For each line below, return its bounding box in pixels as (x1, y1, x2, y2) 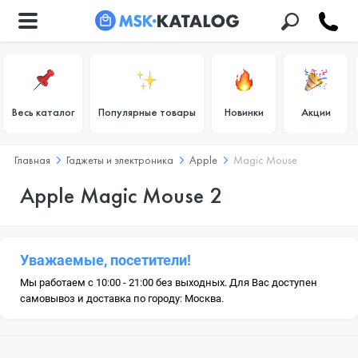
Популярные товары (98, 105, 196, 119)
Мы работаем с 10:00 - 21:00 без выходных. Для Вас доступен (20, 276, 317, 288)
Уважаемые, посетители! (20, 252, 191, 268)
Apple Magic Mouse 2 (20, 181, 222, 209)
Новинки (224, 105, 264, 119)
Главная (14, 153, 50, 167)
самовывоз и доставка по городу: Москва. (20, 292, 224, 304)
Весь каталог (12, 105, 74, 119)
